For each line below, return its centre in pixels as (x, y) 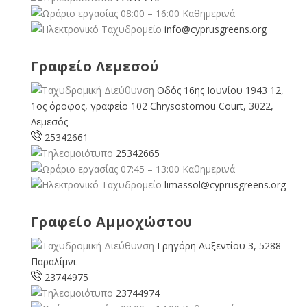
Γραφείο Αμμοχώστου (111, 221)
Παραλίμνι (53, 261)
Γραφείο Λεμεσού (95, 66)
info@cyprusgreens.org (215, 29)
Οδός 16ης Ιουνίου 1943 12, (220, 90)
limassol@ (187, 184)
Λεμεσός (49, 121)
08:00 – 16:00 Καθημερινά (176, 13)
